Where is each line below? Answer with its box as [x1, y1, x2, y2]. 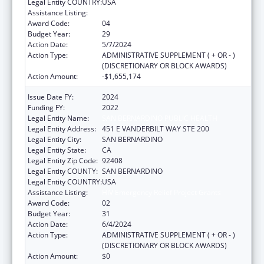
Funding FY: [28, 102, 65, 113]
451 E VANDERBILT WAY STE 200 [102, 123, 209, 134]
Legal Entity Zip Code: [28, 155, 98, 166]
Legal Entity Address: [28, 123, 96, 134]
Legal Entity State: [28, 144, 86, 155]
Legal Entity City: [28, 134, 81, 144]
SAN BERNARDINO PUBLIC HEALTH [102, 113, 217, 123]
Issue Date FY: [28, 91, 74, 102]
